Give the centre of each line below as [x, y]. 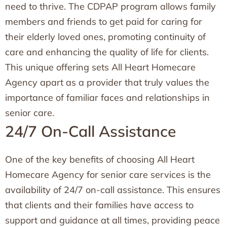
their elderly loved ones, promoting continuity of [105, 37]
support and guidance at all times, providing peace [112, 220]
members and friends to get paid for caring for [104, 22]
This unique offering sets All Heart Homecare [100, 67]
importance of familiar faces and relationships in [107, 98]
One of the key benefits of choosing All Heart [100, 159]
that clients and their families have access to [99, 205]
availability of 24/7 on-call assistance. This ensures [113, 190]
